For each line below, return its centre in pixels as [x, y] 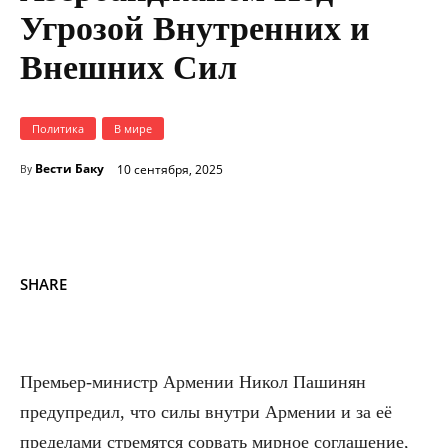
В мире [133, 129]
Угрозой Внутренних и [195, 29]
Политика [58, 129]
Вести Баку [69, 169]
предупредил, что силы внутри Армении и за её [206, 412]
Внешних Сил [128, 68]
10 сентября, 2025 [170, 169]
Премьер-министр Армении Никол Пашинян [193, 382]
